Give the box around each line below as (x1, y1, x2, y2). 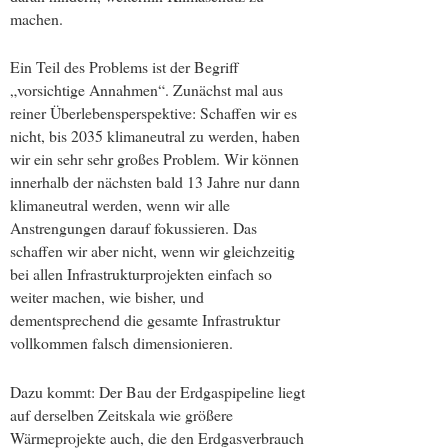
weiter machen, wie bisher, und (10, 286, 204, 308)
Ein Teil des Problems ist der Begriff (10, 56, 239, 78)
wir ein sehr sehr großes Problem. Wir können (10, 148, 299, 170)
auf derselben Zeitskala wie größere (10, 403, 233, 425)
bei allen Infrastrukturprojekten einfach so (10, 263, 272, 285)
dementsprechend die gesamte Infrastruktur (10, 309, 280, 331)
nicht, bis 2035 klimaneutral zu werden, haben (10, 125, 300, 147)
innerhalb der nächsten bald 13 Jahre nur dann (10, 171, 300, 193)
